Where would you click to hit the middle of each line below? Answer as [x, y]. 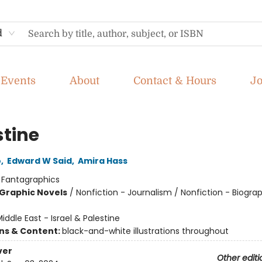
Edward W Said [39, 161]
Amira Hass [102, 161]
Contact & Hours [175, 81]
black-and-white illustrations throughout [145, 231]
